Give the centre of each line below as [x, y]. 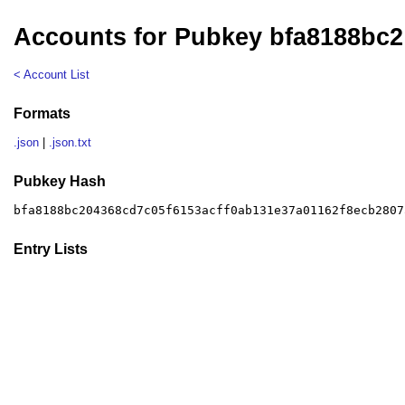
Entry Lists [51, 249]
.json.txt [71, 143]
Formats [42, 113]
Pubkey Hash [60, 181]
